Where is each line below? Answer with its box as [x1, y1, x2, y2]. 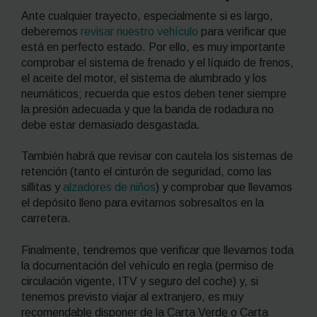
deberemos [21, 25, 81, 38]
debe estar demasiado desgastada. [21, 118, 200, 131]
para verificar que [198, 25, 287, 38]
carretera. [21, 212, 71, 225]
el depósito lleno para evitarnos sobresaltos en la [21, 197, 264, 209]
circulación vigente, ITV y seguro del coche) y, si [21, 275, 258, 287]
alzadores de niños [63, 181, 156, 194]
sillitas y [21, 181, 63, 194]
